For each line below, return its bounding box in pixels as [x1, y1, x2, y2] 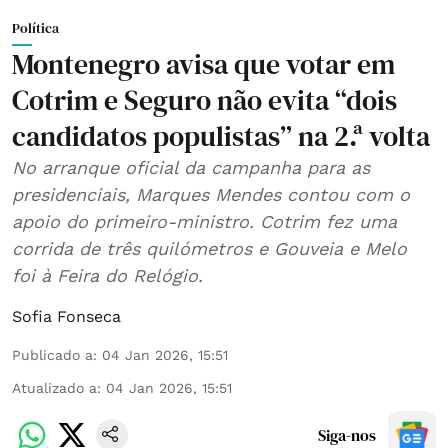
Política [12, 17, 59, 38]
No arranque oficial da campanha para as [12, 156, 370, 178]
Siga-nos [318, 423, 376, 446]
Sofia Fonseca [12, 306, 121, 326]
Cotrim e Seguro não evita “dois [12, 80, 397, 119]
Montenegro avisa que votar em [12, 44, 395, 83]
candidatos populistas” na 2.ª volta [12, 116, 430, 155]
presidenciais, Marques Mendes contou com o [12, 183, 410, 205]
